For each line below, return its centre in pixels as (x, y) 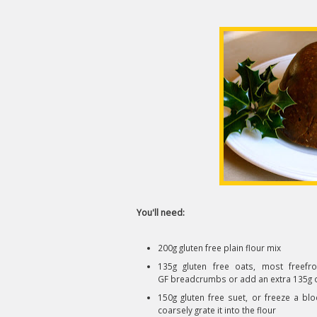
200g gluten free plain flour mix (219, 248)
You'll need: (161, 213)
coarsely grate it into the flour (217, 310)
